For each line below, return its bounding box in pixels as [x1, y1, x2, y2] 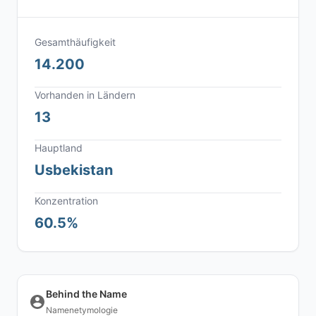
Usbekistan [35, 162, 113, 178]
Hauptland [35, 142, 83, 154]
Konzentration [35, 195, 98, 207]
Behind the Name [46, 288, 127, 300]
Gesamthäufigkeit [35, 36, 116, 48]
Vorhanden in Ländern [35, 89, 135, 101]
